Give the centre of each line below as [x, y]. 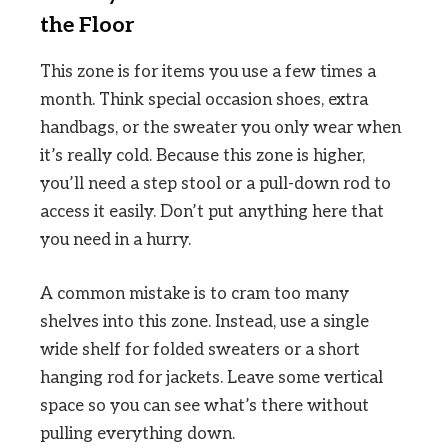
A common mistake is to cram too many [194, 294]
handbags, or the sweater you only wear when [220, 128]
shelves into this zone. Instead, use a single [204, 322]
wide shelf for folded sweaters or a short [200, 350]
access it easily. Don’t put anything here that [212, 212]
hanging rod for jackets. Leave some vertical [211, 378]
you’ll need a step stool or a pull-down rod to [215, 184]
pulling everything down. [137, 434]
